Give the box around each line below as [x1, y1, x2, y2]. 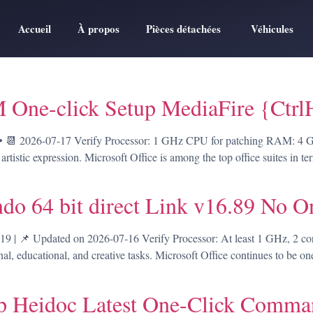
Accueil [18, 21, 52, 36]
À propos [78, 21, 120, 36]
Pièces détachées [146, 21, 221, 36]
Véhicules [247, 21, 294, 36]
